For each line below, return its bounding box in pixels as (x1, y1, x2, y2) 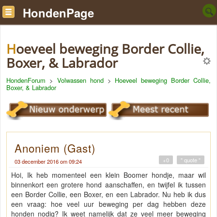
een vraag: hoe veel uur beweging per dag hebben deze (11, 199, 206, 209)
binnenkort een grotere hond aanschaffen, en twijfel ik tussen (11, 180, 206, 190)
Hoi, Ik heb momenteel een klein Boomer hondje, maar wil (11, 170, 206, 180)
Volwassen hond (57, 76, 104, 85)
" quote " (181, 156, 201, 164)
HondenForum (6, 76, 46, 85)
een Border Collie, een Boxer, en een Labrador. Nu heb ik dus (11, 189, 206, 200)
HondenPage (23, 4, 94, 21)
